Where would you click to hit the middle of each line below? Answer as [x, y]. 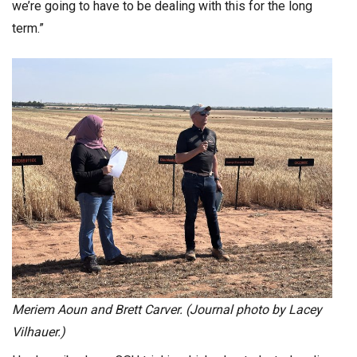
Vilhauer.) [39, 331]
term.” [29, 28]
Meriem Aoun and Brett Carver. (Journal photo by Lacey [167, 309]
